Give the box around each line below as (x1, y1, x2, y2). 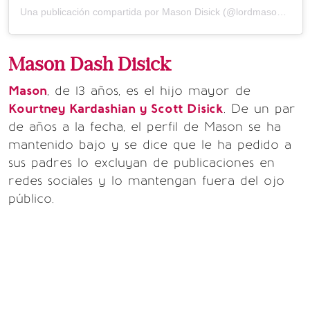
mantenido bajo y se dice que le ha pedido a (8, 137, 291, 153)
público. (8, 191, 54, 207)
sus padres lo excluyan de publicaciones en (8, 155, 275, 171)
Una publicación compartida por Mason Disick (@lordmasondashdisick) (277, 6, 286, 18)
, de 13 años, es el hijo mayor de (47, 83, 250, 99)
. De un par (224, 101, 295, 117)
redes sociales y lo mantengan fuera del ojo (8, 173, 284, 189)
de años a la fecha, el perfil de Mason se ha (8, 119, 281, 135)
